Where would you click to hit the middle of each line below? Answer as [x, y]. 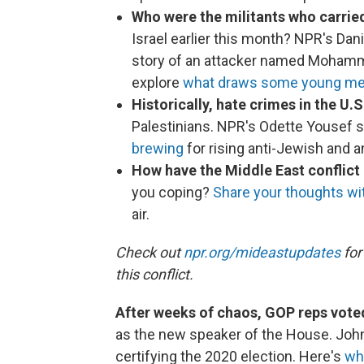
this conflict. [154, 275]
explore [157, 83]
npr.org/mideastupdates [262, 253]
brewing [158, 149]
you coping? [172, 193]
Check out [149, 253]
